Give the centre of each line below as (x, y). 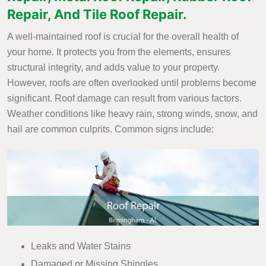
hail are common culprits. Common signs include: (110, 129)
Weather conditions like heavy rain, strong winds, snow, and (132, 114)
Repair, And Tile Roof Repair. (97, 14)
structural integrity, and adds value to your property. (113, 67)
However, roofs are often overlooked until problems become (132, 83)
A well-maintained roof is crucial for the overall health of (123, 37)
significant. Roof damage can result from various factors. (124, 98)
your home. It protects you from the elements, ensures (119, 52)
